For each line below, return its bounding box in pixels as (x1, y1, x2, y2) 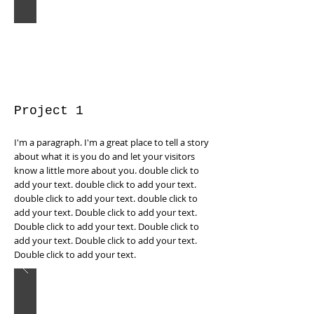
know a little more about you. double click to (14, 164, 199, 177)
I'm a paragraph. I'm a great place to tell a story (14, 136, 209, 149)
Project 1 (14, 104, 83, 118)
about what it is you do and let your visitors (14, 150, 195, 163)
